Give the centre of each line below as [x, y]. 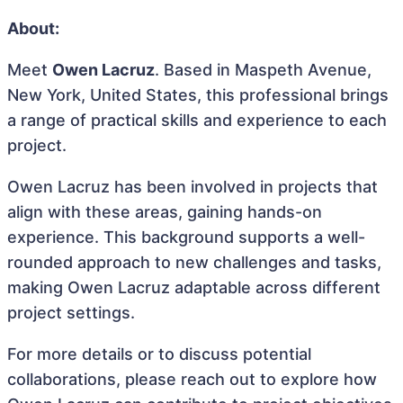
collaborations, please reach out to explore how [192, 379]
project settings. [71, 313]
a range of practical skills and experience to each [197, 120]
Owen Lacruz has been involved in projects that [193, 187]
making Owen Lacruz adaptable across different [194, 287]
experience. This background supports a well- [186, 237]
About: [33, 28]
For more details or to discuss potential [159, 354]
